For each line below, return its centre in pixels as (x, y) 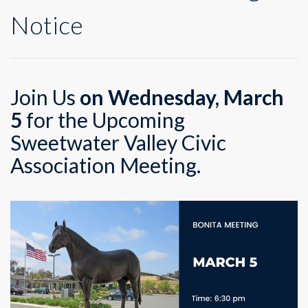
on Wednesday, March (182, 97)
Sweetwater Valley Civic (118, 142)
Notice (47, 24)
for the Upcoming (103, 119)
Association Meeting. (106, 165)
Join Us (45, 97)
